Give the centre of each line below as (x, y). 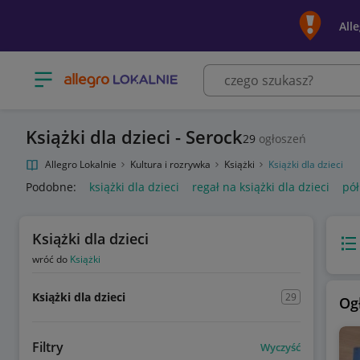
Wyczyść (280, 347)
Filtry (48, 347)
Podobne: (51, 187)
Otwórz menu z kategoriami (106, 74)
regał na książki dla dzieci (261, 187)
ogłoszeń (281, 138)
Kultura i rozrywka (172, 164)
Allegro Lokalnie (81, 164)
